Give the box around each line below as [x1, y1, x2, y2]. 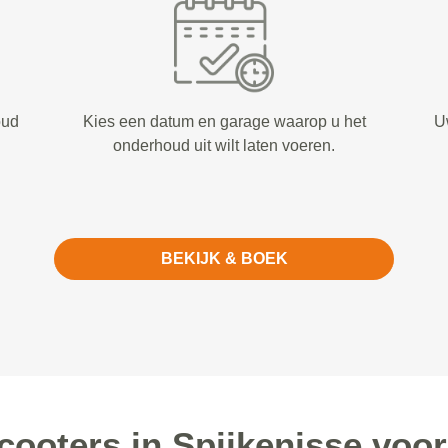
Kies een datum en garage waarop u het [82, 113, 366, 130]
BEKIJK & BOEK [160, 250, 288, 267]
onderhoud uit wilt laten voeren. [113, 137, 335, 154]
